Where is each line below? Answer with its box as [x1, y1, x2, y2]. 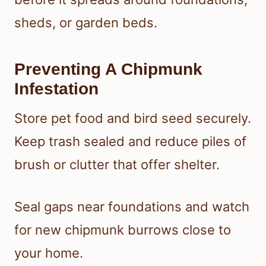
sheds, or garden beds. [14, 14, 157, 30]
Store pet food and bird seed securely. [14, 110, 251, 126]
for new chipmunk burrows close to [14, 221, 231, 237]
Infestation [14, 79, 99, 98]
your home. [14, 245, 83, 261]
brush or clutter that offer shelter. [14, 156, 220, 172]
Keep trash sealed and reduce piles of [14, 133, 246, 149]
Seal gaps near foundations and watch [14, 198, 249, 214]
